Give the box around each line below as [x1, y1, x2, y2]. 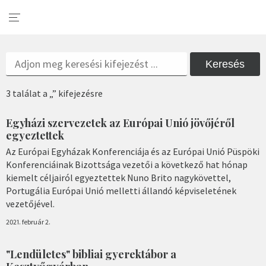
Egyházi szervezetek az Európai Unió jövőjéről [6, 116, 235, 130]
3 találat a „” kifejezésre [6, 87, 103, 99]
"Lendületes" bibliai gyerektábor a [6, 246, 176, 261]
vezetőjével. [6, 197, 55, 210]
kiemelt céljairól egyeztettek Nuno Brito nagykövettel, [6, 171, 231, 183]
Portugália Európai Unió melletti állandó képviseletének [6, 184, 236, 197]
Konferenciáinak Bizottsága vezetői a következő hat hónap [6, 158, 248, 170]
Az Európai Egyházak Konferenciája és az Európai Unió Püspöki [6, 145, 259, 157]
